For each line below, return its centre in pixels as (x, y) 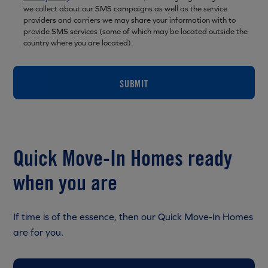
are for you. (38, 232)
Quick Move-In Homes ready (123, 158)
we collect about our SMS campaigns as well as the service (125, 9)
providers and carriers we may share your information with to (130, 20)
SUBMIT (134, 83)
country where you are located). (78, 43)
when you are (65, 182)
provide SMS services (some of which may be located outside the (135, 31)
